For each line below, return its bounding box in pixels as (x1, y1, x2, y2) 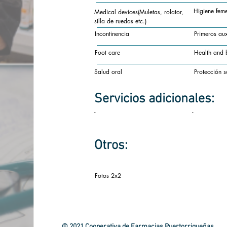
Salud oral (94, 67, 122, 76)
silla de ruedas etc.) (94, 17, 146, 25)
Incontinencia (95, 29, 129, 38)
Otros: (94, 138, 128, 154)
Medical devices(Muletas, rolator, (94, 8, 183, 16)
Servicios (94, 91, 145, 107)
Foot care (95, 48, 120, 57)
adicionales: (145, 91, 214, 107)
